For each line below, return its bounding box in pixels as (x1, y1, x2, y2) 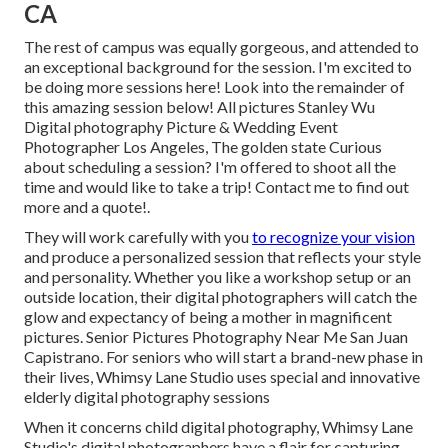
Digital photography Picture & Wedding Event (24, 116, 338, 136)
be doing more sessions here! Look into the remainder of (24, 76, 405, 96)
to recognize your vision (252, 226, 415, 246)
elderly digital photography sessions (24, 386, 270, 406)
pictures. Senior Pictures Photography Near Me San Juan (24, 326, 408, 346)
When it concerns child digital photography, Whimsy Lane (24, 416, 413, 436)
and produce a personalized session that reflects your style (24, 246, 421, 266)
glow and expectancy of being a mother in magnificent (24, 306, 392, 326)
